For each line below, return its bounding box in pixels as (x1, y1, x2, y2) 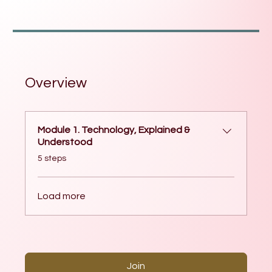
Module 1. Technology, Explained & (38, 124, 190, 135)
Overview (25, 75, 87, 90)
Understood (38, 137, 92, 147)
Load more (38, 191, 86, 201)
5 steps (38, 154, 66, 163)
